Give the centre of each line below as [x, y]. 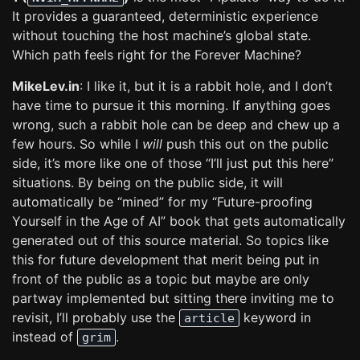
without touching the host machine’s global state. [162, 35]
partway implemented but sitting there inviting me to [173, 298]
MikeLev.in [46, 86]
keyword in [275, 317]
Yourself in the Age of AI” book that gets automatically [179, 221]
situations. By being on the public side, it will [147, 182]
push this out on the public [245, 144]
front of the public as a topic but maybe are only [161, 279]
